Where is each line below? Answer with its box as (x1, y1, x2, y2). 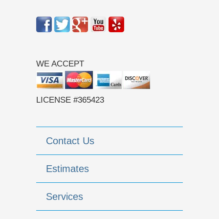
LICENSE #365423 (36, 95, 104, 105)
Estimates (46, 163, 89, 175)
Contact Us (46, 135, 94, 147)
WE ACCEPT (36, 59, 84, 68)
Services (46, 191, 83, 202)
